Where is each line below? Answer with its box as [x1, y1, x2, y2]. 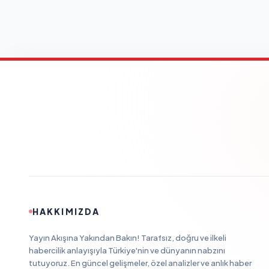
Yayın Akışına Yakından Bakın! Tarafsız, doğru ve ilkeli [29, 233, 226, 243]
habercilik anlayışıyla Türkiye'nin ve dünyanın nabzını [29, 246, 225, 256]
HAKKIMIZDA [32, 206, 100, 217]
